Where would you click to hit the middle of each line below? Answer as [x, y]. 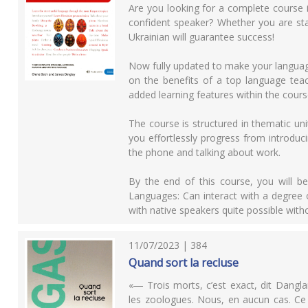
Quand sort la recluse [184, 263]
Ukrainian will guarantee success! [202, 37]
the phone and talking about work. [205, 153]
